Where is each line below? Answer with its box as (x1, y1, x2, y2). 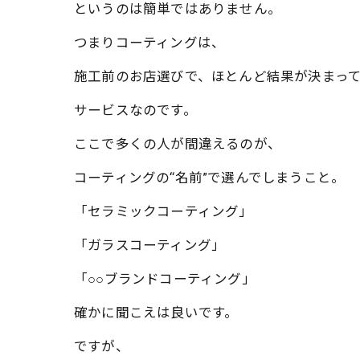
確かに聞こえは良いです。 (74, 305, 239, 321)
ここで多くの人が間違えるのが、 (74, 137, 281, 152)
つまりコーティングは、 (74, 35, 226, 51)
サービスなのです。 (74, 103, 197, 118)
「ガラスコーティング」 (74, 238, 226, 253)
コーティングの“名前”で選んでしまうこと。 (74, 170, 346, 186)
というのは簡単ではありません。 (74, 2, 281, 17)
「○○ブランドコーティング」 (74, 272, 256, 287)
